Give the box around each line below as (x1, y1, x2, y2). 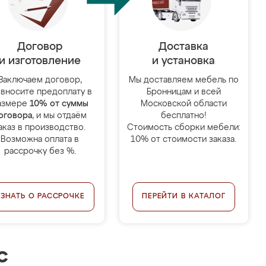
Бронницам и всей (146, 88, 221, 96)
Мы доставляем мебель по (128, 76, 239, 84)
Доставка (159, 42, 209, 52)
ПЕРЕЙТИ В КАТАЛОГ (142, 193, 226, 200)
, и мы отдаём (32, 112, 87, 120)
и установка (152, 56, 216, 66)
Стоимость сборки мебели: (126, 123, 240, 132)
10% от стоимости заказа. (131, 135, 237, 144)
